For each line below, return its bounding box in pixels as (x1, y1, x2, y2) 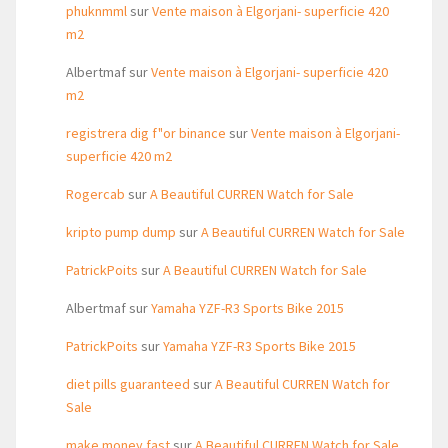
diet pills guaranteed (66, 375, 190, 393)
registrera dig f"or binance (66, 124, 226, 142)
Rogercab (66, 185, 125, 203)
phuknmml (66, 2, 127, 20)
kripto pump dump (66, 223, 176, 241)
